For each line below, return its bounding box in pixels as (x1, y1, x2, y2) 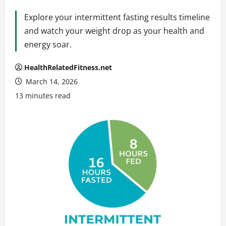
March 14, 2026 (24, 76, 78, 86)
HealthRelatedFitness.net (24, 62, 112, 72)
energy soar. (24, 38, 72, 50)
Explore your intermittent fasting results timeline (24, 11, 210, 23)
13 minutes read (15, 90, 71, 100)
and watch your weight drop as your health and (24, 25, 204, 36)
